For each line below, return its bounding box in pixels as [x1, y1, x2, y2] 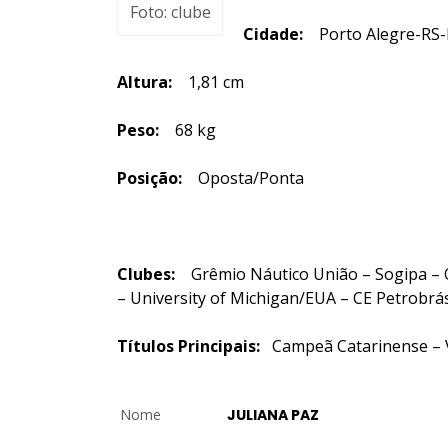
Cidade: [243, 23, 303, 45]
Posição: [117, 167, 182, 189]
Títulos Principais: [117, 335, 272, 357]
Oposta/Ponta [182, 167, 304, 189]
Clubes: [117, 263, 175, 285]
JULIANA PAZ [227, 405, 319, 425]
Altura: [117, 71, 172, 93]
